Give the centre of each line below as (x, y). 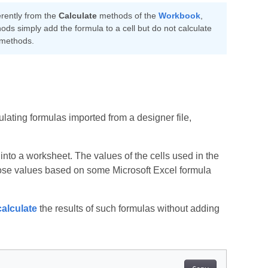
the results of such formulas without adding (128, 209)
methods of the (127, 16)
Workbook (179, 16)
